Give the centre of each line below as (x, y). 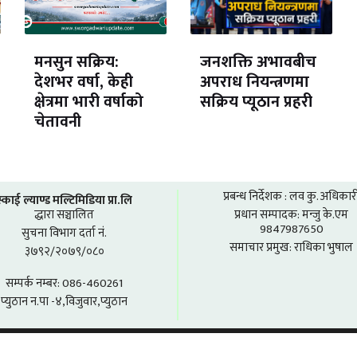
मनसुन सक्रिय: (77, 62)
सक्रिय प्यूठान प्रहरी (257, 102)
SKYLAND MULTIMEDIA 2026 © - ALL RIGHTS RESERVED (178, 347)
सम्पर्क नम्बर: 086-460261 (64, 284)
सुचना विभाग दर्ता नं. (64, 233)
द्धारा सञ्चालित (64, 215)
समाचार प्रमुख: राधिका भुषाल (291, 248)
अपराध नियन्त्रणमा (255, 82)
